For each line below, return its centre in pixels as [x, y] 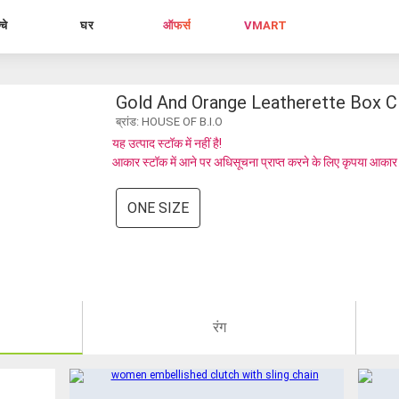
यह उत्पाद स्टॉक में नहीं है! [167, 143]
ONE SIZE [158, 208]
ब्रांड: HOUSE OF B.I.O [169, 121]
